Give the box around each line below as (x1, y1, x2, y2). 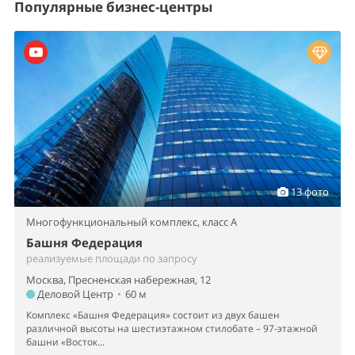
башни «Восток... (26, 335, 105, 349)
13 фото (288, 185, 329, 200)
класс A (202, 215, 237, 230)
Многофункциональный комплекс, (26, 215, 202, 230)
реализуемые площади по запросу (26, 251, 197, 266)
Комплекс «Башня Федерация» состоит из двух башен (26, 308, 280, 323)
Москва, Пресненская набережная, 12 (26, 273, 211, 288)
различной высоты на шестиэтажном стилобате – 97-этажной (26, 322, 318, 336)
